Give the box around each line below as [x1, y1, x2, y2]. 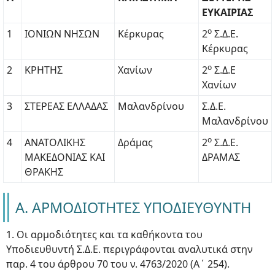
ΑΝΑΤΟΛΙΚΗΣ [25, 136, 85, 149]
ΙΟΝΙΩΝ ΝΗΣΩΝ [25, 27, 99, 41]
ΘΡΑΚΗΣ [25, 165, 63, 179]
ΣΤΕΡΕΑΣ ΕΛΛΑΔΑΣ [25, 99, 108, 113]
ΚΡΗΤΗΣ [25, 63, 63, 77]
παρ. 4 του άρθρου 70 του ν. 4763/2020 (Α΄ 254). [6, 257, 230, 271]
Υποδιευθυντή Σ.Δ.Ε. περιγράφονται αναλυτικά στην [6, 242, 253, 256]
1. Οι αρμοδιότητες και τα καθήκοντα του [6, 228, 203, 241]
